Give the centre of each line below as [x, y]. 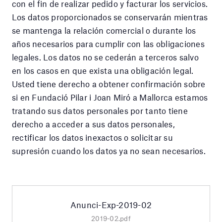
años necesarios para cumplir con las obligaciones [108, 43]
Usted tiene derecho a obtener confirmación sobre [109, 83]
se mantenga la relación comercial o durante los [104, 30]
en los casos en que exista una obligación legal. [103, 70]
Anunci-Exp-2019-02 [111, 204]
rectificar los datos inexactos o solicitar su [92, 137]
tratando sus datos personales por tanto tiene [100, 110]
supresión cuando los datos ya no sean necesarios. [109, 150]
